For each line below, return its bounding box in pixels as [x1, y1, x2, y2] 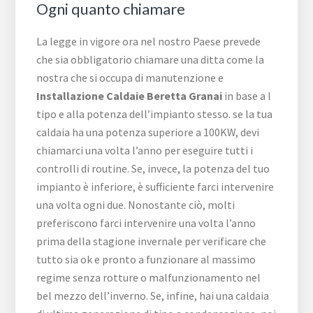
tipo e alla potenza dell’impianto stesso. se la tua [36, 107, 273, 122]
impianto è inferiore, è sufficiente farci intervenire [36, 180, 275, 194]
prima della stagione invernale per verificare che [36, 234, 267, 249]
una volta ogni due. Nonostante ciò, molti [36, 198, 235, 212]
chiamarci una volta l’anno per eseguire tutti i [36, 143, 254, 158]
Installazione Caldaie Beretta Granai [36, 89, 223, 103]
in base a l [222, 89, 272, 103]
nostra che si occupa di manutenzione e [36, 71, 224, 85]
